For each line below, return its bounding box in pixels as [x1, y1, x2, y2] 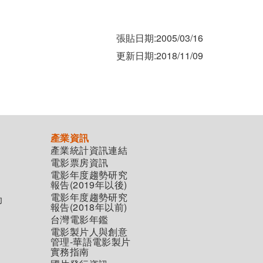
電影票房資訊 [50, 156, 109, 169]
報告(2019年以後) [50, 178, 127, 191]
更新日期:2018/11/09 [116, 49, 203, 62]
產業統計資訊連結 [50, 143, 128, 157]
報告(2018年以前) [50, 200, 127, 214]
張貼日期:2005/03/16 [116, 31, 203, 45]
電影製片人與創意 [50, 225, 128, 238]
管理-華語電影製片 [50, 235, 131, 248]
